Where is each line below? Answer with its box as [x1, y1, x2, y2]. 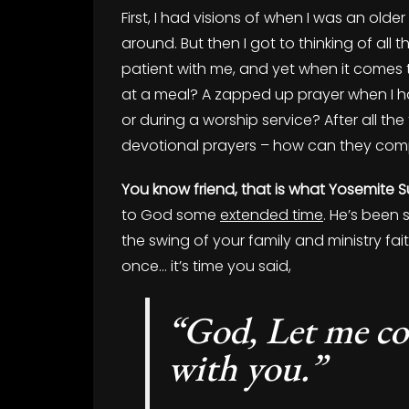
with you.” [168, 343, 326, 392]
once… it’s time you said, [121, 256, 291, 277]
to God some [121, 204, 220, 225]
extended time [220, 204, 323, 225]
